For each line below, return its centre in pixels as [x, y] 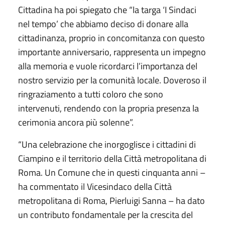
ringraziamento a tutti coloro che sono [91, 94]
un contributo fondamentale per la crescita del [105, 214]
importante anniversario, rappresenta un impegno [112, 52]
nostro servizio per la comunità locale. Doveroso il [112, 80]
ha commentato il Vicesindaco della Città [95, 186]
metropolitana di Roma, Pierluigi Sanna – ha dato [111, 200]
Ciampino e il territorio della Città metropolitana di [112, 158]
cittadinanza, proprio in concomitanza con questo [111, 38]
